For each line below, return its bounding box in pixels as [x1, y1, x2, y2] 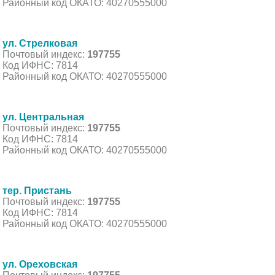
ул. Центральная [2, 111, 84, 122]
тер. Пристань [2, 185, 72, 196]
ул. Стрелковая [2, 37, 77, 48]
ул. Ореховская [2, 258, 77, 269]
